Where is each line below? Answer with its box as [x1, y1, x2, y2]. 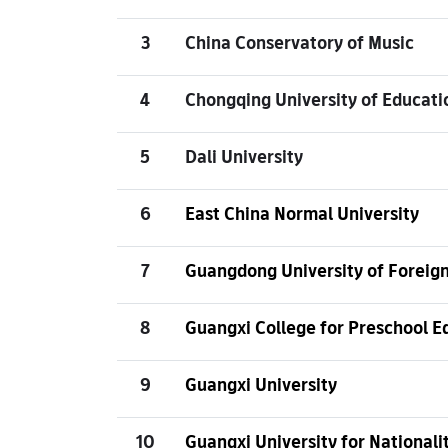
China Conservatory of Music [185, 28, 414, 57]
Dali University [185, 142, 303, 171]
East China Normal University [185, 199, 419, 228]
